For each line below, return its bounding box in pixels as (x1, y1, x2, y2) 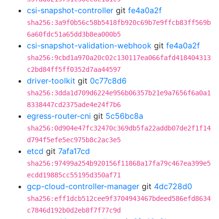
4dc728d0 (154, 181, 192, 191)
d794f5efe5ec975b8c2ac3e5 (27, 136, 121, 144)
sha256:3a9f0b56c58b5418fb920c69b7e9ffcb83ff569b (27, 19, 211, 26)
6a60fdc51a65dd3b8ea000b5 (27, 30, 121, 38)
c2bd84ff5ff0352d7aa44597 (27, 66, 121, 73)
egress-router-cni (27, 111, 91, 121)
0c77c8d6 (90, 76, 127, 86)
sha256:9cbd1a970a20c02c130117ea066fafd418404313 (27, 54, 211, 62)
